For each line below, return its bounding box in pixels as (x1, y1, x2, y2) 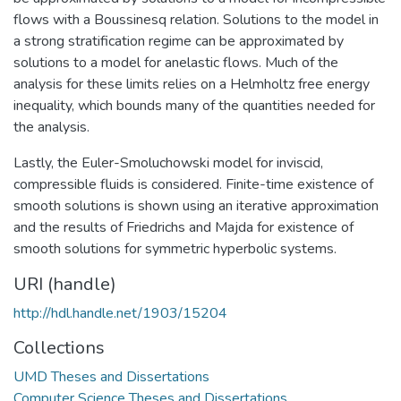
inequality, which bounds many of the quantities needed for (13, 95, 375, 115)
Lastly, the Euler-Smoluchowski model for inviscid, (13, 152, 323, 173)
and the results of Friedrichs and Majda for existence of (13, 217, 354, 237)
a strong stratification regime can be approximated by (13, 30, 344, 51)
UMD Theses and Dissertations (13, 366, 209, 387)
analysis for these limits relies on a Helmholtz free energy (13, 73, 370, 94)
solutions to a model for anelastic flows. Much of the (13, 52, 338, 73)
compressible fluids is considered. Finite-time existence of (13, 174, 373, 194)
